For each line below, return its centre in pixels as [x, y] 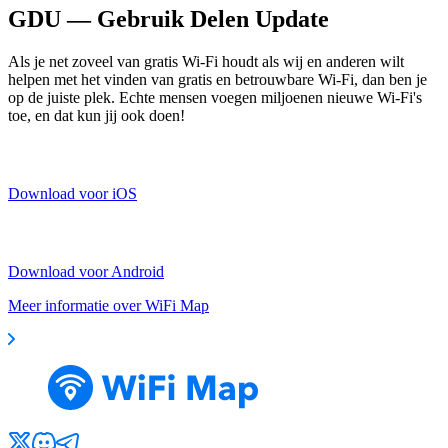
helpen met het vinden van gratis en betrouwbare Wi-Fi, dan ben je [217, 79]
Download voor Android [86, 271]
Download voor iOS [72, 193]
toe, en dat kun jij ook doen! [96, 115]
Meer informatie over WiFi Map [108, 305]
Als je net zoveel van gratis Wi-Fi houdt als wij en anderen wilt [206, 61]
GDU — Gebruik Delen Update [168, 18]
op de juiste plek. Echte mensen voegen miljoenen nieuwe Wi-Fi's [215, 97]
